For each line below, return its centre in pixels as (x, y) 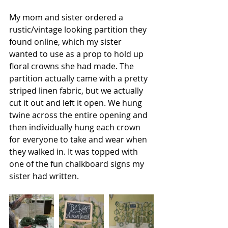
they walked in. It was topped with (75, 151)
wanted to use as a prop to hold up (77, 54)
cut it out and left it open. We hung (77, 103)
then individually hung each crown (76, 127)
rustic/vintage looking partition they (79, 29)
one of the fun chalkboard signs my (78, 164)
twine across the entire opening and (79, 115)
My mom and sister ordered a (67, 17)
